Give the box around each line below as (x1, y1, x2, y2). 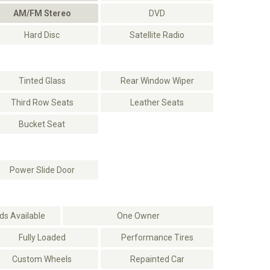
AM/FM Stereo (13, 8, 71, 18)
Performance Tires (121, 233, 193, 242)
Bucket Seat (19, 119, 65, 129)
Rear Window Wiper (120, 76, 194, 86)
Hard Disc (24, 30, 60, 40)
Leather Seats (130, 98, 184, 107)
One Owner (116, 211, 160, 221)
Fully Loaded (18, 233, 66, 242)
